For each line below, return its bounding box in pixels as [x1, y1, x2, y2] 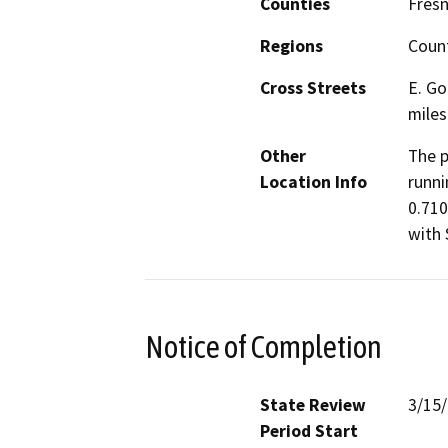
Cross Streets [260, 77, 366, 100]
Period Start [260, 419, 358, 442]
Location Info [260, 171, 367, 194]
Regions [260, 35, 323, 58]
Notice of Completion [145, 328, 382, 365]
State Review [260, 393, 366, 416]
